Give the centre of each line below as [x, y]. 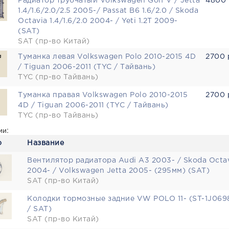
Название [45, 143]
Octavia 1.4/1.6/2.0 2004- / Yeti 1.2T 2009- [98, 21]
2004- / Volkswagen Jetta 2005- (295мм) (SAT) [118, 171]
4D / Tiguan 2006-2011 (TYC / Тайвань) [93, 105]
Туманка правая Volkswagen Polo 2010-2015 [103, 95]
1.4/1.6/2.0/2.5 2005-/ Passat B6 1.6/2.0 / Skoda [108, 11]
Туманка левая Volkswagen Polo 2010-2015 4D [107, 57]
